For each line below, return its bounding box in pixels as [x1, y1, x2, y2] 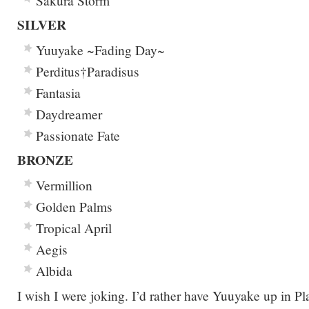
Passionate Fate [36, 126, 120, 144]
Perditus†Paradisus [36, 62, 139, 80]
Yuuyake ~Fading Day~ [36, 41, 165, 59]
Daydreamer [36, 105, 102, 123]
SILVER [17, 14, 66, 34]
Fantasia [36, 83, 81, 101]
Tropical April [36, 219, 112, 237]
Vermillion [36, 176, 92, 194]
